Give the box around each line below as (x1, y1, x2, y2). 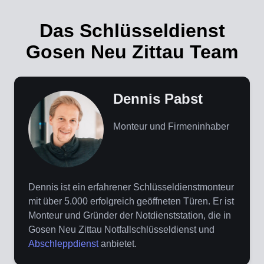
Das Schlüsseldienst (39, 20, 225, 42)
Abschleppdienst (28, 239, 98, 249)
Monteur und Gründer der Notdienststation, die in (28, 210, 231, 221)
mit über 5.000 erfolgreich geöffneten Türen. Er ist (28, 196, 234, 207)
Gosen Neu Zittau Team (26, 41, 238, 63)
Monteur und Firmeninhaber (113, 121, 229, 132)
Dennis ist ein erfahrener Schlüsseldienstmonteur (28, 182, 234, 193)
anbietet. (98, 239, 137, 249)
